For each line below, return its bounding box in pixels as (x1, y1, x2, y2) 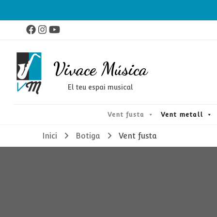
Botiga (75, 131, 100, 140)
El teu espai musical (67, 83, 133, 91)
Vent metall (160, 111, 203, 118)
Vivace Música (53, 58, 147, 79)
